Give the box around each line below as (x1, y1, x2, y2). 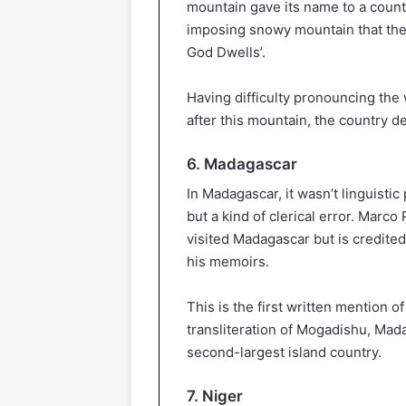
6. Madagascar (187, 154, 297, 173)
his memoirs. (187, 253, 269, 271)
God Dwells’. (187, 43, 266, 61)
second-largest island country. (187, 343, 382, 362)
